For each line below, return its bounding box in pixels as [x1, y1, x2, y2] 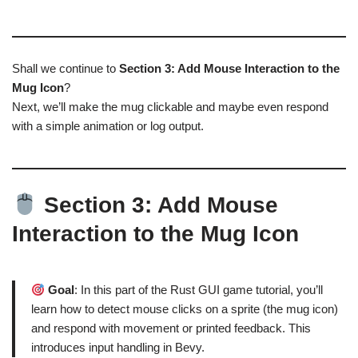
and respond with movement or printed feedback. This [31, 321, 311, 336]
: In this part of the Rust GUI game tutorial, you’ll [74, 283, 324, 297]
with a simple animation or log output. [12, 119, 204, 133]
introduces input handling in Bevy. [31, 340, 205, 355]
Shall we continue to [12, 62, 119, 76]
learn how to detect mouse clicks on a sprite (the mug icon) [31, 302, 338, 316]
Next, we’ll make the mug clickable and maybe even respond [12, 100, 328, 114]
